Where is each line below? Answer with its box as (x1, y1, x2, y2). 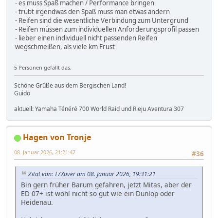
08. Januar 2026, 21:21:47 (14, 148, 75, 156)
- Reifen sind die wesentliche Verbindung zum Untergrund (15, 16, 188, 25)
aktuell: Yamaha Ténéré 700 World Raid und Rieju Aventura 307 (14, 105, 184, 113)
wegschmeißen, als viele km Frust (15, 42, 115, 51)
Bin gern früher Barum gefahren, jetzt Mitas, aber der (21, 180, 192, 190)
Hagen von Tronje (23, 132, 91, 143)
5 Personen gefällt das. (14, 64, 72, 72)
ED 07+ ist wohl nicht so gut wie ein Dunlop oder (21, 189, 175, 199)
